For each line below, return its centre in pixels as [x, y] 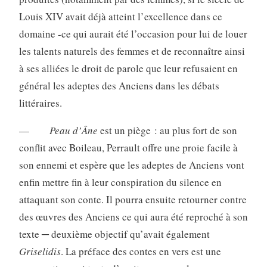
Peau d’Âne [73, 131]
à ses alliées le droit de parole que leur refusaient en [128, 69]
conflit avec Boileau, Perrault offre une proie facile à [128, 148]
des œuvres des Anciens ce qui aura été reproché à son [133, 217]
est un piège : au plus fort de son [167, 131]
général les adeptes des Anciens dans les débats [119, 86]
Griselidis [40, 252]
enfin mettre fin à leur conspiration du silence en [120, 182]
